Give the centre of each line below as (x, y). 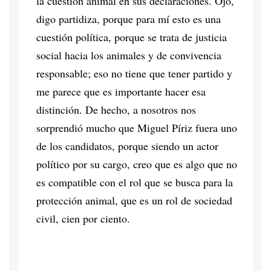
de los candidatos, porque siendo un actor (127, 145)
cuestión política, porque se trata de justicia (132, 37)
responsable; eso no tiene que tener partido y (134, 73)
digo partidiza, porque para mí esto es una (129, 18)
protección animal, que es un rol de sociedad (134, 200)
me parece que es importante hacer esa (121, 91)
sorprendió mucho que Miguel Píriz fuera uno (137, 127)
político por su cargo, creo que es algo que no (137, 164)
